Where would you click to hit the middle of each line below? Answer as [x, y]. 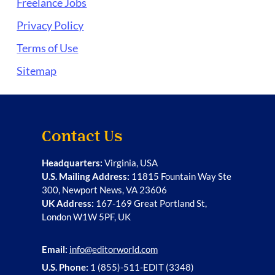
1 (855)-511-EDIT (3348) [141, 267]
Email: [54, 250]
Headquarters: [72, 163]
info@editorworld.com [113, 250]
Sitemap [37, 71]
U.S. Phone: [65, 267]
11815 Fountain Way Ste [180, 176]
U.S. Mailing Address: [85, 176]
